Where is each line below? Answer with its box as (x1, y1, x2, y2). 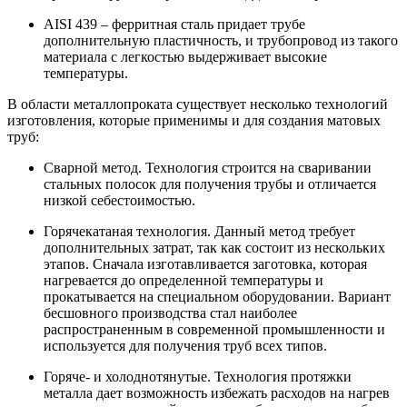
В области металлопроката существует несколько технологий (7, 95, 388, 112)
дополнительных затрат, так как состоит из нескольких (44, 239, 385, 255)
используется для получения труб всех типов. (44, 337, 327, 353)
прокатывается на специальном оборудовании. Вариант (44, 288, 391, 304)
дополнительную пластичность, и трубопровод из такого (44, 32, 398, 48)
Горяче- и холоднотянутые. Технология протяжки (44, 368, 352, 384)
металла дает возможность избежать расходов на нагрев (44, 384, 390, 401)
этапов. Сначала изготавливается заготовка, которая (44, 255, 367, 272)
